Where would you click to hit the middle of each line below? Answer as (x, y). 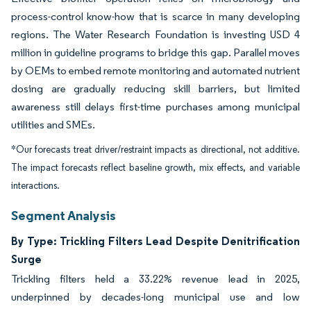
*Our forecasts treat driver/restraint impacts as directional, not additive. (155, 150)
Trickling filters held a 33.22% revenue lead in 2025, (155, 279)
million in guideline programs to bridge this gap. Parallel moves (155, 52)
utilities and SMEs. (53, 125)
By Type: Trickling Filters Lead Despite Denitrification (155, 241)
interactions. (35, 186)
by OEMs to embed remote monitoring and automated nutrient (155, 70)
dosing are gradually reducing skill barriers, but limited (155, 89)
